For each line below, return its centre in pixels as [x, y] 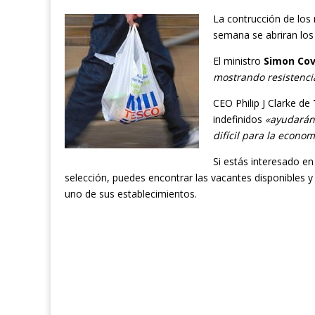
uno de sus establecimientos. [131, 194]
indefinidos [239, 120]
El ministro [238, 61]
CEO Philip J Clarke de [263, 103]
